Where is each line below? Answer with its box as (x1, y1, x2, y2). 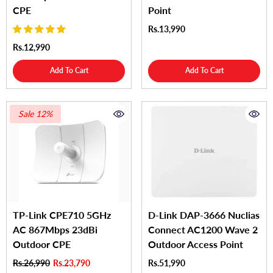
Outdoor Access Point (148, 238, 243, 250)
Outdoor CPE (13, 238, 71, 250)
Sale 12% (18, 108, 52, 119)
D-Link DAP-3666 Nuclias (148, 208, 260, 221)
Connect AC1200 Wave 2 (148, 223, 258, 235)
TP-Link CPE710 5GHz (13, 208, 111, 221)
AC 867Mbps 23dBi (13, 223, 97, 235)
